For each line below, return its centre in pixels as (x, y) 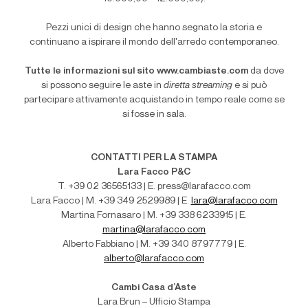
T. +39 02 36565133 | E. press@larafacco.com (154, 186)
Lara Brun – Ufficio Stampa (154, 302)
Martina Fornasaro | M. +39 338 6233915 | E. (154, 215)
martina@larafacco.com (154, 230)
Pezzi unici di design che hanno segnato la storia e (154, 27)
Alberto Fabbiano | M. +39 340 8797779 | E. (154, 244)
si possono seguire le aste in (102, 85)
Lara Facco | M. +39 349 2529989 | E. (111, 201)
